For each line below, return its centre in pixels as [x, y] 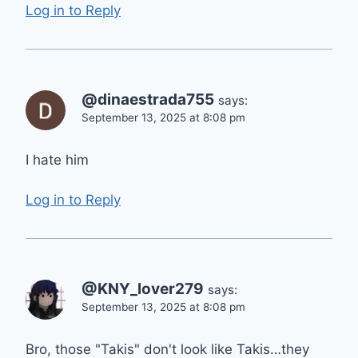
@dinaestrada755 [148, 99]
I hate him [57, 159]
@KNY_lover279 [143, 289]
